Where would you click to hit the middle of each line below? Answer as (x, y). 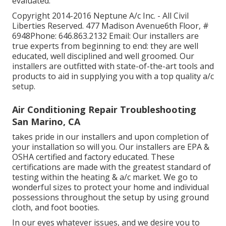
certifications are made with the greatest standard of (111, 167)
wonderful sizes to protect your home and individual (110, 187)
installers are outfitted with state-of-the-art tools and (113, 66)
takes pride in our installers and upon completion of (110, 137)
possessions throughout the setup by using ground (110, 197)
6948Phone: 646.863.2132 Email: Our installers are (105, 36)
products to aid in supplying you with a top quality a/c (113, 76)
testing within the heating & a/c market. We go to (105, 177)
